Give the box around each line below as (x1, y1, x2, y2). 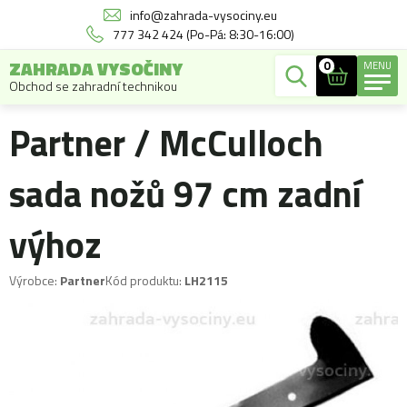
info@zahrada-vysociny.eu (129, 5, 277, 25)
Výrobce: (9, 271, 57, 290)
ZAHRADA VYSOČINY (9, 55, 183, 83)
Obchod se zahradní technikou (9, 76, 177, 95)
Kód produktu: (105, 271, 182, 290)
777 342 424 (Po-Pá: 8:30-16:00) (112, 25, 294, 44)
